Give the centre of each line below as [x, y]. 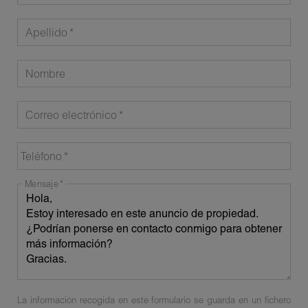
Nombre [45, 74]
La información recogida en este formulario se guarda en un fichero [154, 299]
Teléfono [41, 156]
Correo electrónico [71, 115]
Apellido [46, 33]
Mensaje [42, 184]
